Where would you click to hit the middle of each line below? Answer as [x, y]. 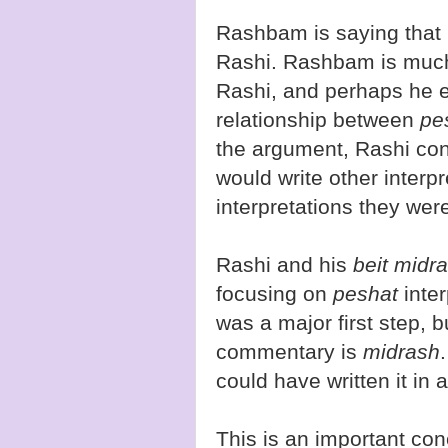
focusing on [274, 294]
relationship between [318, 120]
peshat [365, 294]
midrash [401, 352]
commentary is [289, 352]
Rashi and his [284, 265]
